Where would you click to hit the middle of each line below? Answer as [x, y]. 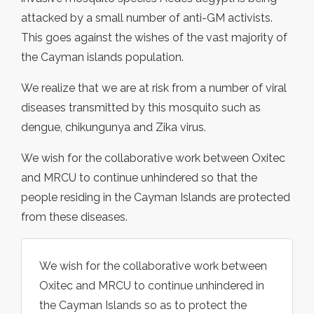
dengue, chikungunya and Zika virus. [114, 128]
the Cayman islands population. [102, 57]
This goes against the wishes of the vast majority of [154, 38]
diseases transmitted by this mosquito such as [141, 108]
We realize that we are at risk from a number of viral [154, 88]
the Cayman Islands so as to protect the [143, 306]
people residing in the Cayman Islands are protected [156, 198]
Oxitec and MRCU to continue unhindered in [152, 286]
